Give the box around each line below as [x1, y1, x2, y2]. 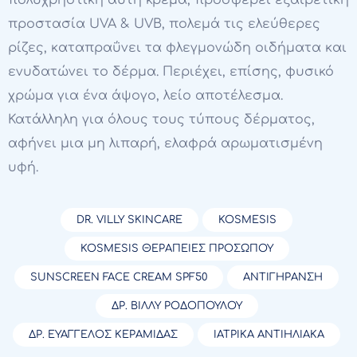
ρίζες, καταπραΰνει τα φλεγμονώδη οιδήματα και [8, 41, 347, 56]
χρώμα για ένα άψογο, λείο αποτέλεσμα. [8, 88, 283, 104]
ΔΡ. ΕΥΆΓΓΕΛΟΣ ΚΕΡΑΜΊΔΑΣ [29, 329, 178, 341]
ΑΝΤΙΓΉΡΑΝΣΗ [243, 272, 323, 284]
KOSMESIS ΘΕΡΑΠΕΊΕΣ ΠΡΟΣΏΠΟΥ [80, 243, 273, 255]
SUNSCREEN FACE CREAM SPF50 [30, 272, 207, 284]
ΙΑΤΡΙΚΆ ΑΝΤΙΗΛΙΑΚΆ [214, 329, 324, 341]
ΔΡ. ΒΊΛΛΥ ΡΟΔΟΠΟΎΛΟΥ [111, 300, 242, 312]
